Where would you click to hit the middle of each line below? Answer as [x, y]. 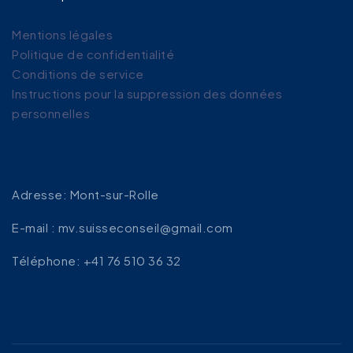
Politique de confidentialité [93, 54]
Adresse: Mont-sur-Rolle [85, 195]
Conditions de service [78, 73]
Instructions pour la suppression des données [147, 93]
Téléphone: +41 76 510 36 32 [97, 261]
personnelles [51, 113]
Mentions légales [62, 34]
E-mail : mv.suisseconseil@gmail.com [123, 228]
